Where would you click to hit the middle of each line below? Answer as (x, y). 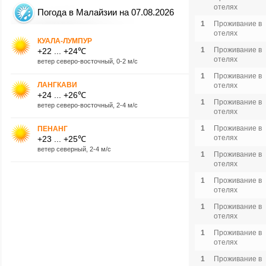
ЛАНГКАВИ (57, 85)
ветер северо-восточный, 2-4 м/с (88, 105)
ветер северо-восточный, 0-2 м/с (88, 61)
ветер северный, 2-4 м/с (74, 149)
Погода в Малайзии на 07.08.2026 (106, 12)
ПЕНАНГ (53, 129)
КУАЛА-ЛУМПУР (65, 41)
